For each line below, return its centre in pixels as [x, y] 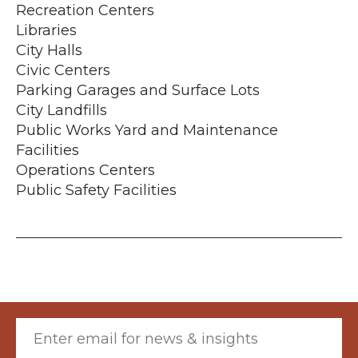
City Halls [49, 50]
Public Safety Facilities [96, 190]
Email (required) [67, 324]
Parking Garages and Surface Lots [138, 90]
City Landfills [62, 110]
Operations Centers [86, 170]
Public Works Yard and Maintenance [147, 130]
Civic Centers [63, 70]
